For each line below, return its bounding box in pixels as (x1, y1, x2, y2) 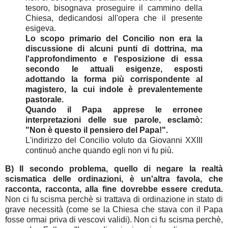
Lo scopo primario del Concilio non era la (25, 34, 203, 43)
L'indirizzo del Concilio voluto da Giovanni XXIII (25, 135, 203, 145)
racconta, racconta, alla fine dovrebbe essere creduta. (5, 184, 223, 193)
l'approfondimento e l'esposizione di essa (25, 54, 203, 63)
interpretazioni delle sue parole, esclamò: (25, 115, 203, 124)
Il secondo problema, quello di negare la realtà (19, 164, 223, 173)
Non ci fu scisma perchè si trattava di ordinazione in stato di (5, 194, 223, 204)
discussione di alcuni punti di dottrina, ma (25, 44, 203, 53)
